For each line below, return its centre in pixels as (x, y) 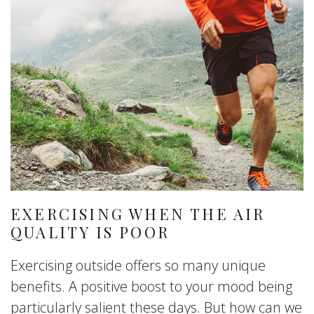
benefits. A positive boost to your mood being (151, 286)
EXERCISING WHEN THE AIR (138, 214)
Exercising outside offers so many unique (138, 265)
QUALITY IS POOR (90, 232)
